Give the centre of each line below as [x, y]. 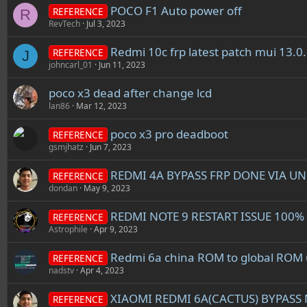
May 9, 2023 [107, 188]
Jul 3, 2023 [106, 24]
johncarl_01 [71, 65]
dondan [63, 188]
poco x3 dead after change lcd [130, 93]
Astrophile [68, 229]
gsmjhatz [66, 147]
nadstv [61, 270]
